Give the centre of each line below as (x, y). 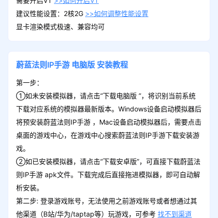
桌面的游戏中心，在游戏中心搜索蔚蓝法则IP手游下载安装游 (108, 135)
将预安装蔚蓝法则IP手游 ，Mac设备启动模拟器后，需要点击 (109, 122)
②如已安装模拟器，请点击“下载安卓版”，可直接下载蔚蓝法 (108, 161)
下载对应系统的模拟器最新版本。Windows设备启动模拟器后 (109, 109)
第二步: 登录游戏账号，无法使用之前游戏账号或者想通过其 (106, 200)
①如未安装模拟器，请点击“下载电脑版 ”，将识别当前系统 (106, 95)
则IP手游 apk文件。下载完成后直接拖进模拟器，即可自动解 (108, 174)
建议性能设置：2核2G (50, 13)
